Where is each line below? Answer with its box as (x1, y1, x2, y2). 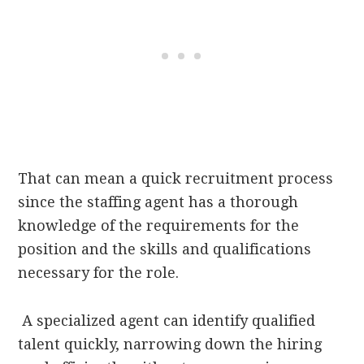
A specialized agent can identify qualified (18, 312, 316, 330)
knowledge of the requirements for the (18, 217, 300, 235)
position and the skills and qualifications (18, 240, 312, 258)
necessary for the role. (18, 264, 180, 282)
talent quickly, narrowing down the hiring (18, 336, 323, 353)
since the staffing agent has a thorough (18, 193, 299, 211)
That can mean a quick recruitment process (18, 170, 334, 188)
